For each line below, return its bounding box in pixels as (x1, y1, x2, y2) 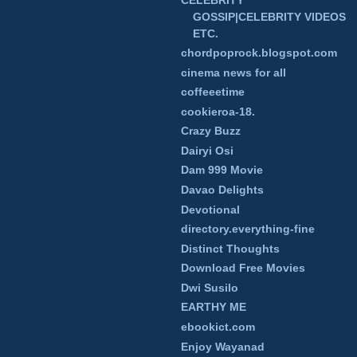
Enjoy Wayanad (181, 339, 265, 353)
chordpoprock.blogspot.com (181, 46, 337, 60)
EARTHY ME (181, 300, 246, 314)
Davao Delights (181, 183, 264, 197)
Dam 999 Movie (181, 163, 263, 177)
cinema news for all (181, 65, 286, 79)
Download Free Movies (181, 261, 305, 275)
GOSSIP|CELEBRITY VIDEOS (193, 10, 346, 23)
